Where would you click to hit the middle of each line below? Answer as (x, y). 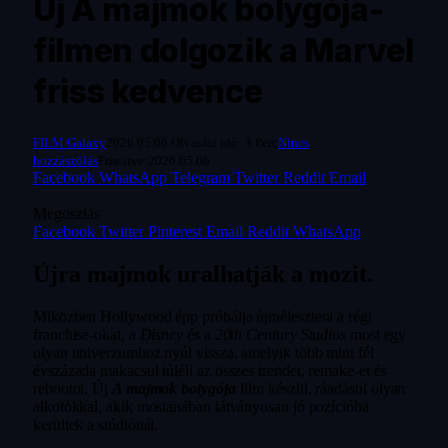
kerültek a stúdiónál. (96, 425)
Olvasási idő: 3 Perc (224, 143)
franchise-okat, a (86, 335)
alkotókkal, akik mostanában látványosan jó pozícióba (201, 407)
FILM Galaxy (69, 143)
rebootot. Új (72, 389)
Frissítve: (123, 161)
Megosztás (66, 214)
